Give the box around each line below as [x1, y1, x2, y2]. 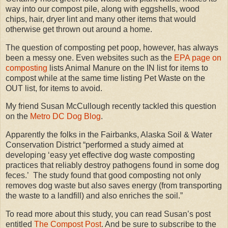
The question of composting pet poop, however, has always [6, 43, 218, 52]
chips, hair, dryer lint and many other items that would [6, 14, 196, 23]
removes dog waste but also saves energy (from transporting [6, 181, 222, 190]
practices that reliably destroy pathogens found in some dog [6, 161, 219, 170]
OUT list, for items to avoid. [6, 83, 102, 93]
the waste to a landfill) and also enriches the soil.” [6, 191, 183, 201]
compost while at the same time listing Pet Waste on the [6, 73, 205, 82]
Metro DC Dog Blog [30, 112, 101, 121]
